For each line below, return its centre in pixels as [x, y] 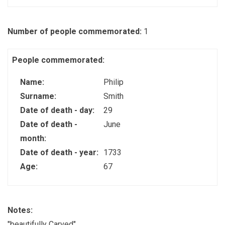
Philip [113, 82]
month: [34, 138]
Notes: [21, 210]
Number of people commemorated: [76, 31]
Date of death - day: [58, 110]
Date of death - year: [60, 152]
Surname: [39, 96]
